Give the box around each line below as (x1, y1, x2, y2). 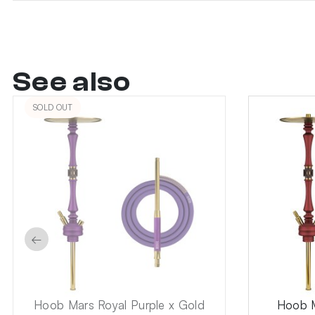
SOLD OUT (33, 102, 73, 113)
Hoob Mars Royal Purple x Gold (34, 297, 205, 313)
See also (13, 66, 131, 98)
